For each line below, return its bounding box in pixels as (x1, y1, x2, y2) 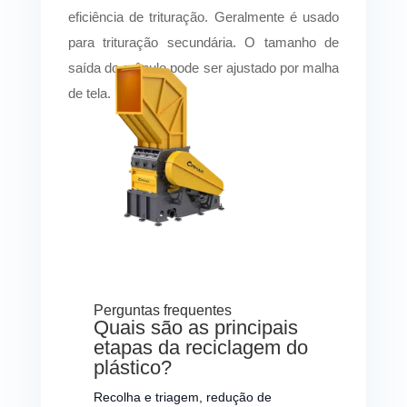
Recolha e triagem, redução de (93, 389, 272, 404)
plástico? (93, 355, 172, 379)
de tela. (67, 84, 111, 101)
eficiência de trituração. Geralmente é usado (67, 8, 340, 25)
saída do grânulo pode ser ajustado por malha (67, 59, 340, 75)
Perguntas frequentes (93, 302, 232, 318)
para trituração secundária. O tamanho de (67, 34, 340, 50)
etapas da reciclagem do (93, 335, 308, 359)
